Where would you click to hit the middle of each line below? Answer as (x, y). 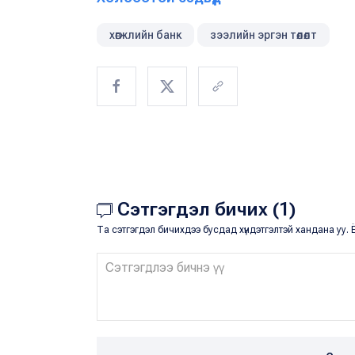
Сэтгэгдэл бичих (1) (204, 210)
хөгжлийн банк (145, 35)
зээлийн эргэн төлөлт (263, 35)
